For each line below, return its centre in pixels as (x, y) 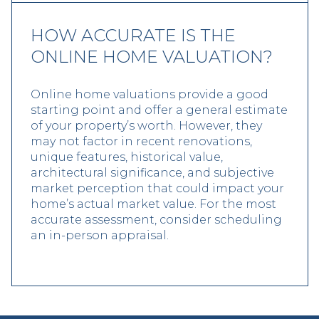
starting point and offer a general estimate (159, 110)
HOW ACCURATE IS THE (133, 36)
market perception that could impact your (157, 189)
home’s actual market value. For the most (153, 204)
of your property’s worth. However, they (146, 126)
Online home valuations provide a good (150, 95)
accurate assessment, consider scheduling (156, 220)
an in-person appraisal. (100, 236)
